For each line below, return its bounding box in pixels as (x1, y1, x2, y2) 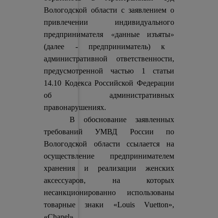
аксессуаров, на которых (44, 176, 174, 184)
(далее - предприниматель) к (44, 42, 165, 51)
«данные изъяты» (110, 29, 174, 39)
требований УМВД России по (44, 127, 174, 136)
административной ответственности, (44, 54, 174, 63)
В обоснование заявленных (44, 115, 174, 124)
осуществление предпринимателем (44, 152, 174, 160)
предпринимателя (44, 30, 111, 38)
